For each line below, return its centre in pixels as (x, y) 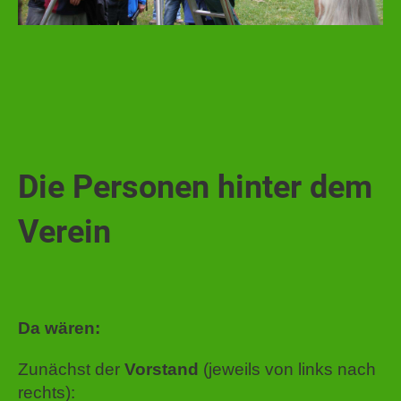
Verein (64, 232)
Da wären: (59, 328)
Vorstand (162, 369)
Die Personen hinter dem (195, 187)
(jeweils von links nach (287, 369)
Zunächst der (71, 369)
